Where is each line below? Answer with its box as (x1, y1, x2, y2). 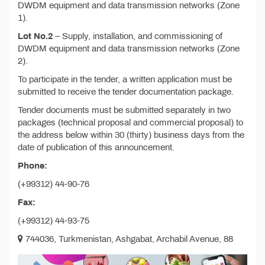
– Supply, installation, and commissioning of (53, 31, 222, 41)
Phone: (18, 161, 47, 170)
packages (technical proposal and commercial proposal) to (18, 118, 243, 127)
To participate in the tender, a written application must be (18, 75, 232, 84)
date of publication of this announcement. (18, 143, 174, 152)
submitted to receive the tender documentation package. (18, 87, 234, 96)
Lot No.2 (18, 31, 53, 41)
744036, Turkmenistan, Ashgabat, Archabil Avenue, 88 (23, 234, 233, 244)
